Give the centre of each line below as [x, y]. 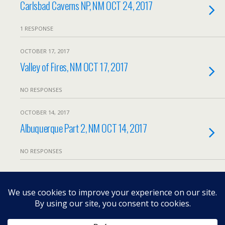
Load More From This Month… [113, 176]
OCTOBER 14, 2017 [45, 112]
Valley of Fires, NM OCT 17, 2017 [74, 67]
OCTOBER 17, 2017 [45, 51]
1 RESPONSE [37, 28]
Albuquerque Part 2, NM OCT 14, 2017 [84, 128]
